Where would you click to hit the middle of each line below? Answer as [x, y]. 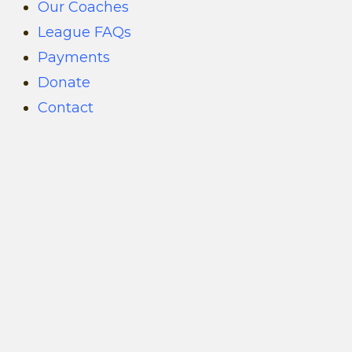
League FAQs [84, 32]
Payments [74, 57]
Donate [64, 82]
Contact [66, 107]
